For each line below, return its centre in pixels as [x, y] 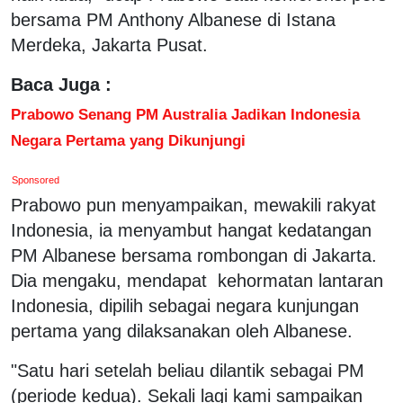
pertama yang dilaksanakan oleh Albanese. [182, 331]
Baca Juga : [61, 84]
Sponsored [36, 179]
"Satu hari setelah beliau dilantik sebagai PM [188, 370]
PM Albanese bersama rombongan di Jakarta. [194, 255]
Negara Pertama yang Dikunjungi [128, 140]
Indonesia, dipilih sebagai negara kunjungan [185, 305]
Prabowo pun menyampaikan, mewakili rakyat [193, 205]
